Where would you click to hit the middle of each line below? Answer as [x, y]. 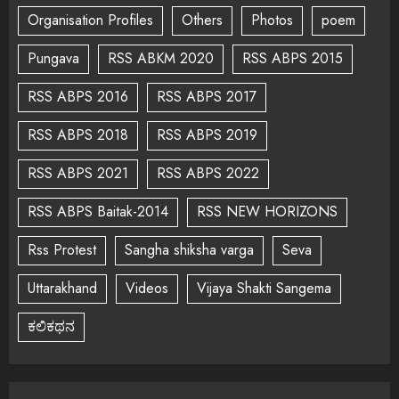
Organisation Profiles [90, 20]
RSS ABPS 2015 [293, 59]
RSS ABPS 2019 [207, 135]
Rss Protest [62, 250]
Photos [272, 20]
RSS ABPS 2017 [207, 97]
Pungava [53, 59]
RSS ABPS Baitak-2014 [98, 212]
